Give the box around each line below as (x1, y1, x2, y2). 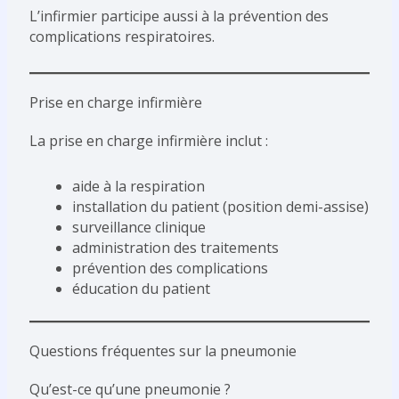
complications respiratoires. (28, 27, 215, 47)
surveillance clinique (71, 217, 206, 238)
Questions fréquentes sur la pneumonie (28, 341, 297, 362)
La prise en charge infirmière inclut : (28, 131, 268, 151)
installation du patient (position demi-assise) (71, 197, 369, 217)
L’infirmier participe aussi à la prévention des (28, 6, 329, 27)
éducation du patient (71, 279, 210, 299)
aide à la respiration (71, 176, 205, 197)
